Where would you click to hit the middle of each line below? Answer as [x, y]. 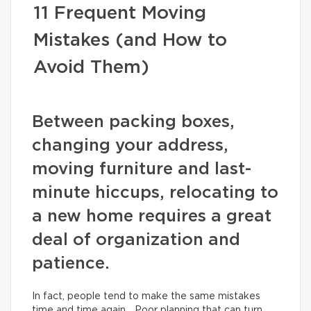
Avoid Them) [91, 67]
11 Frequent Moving [120, 13]
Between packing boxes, [133, 122]
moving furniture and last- [142, 169]
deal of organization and [136, 240]
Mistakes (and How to [130, 40]
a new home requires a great [152, 217]
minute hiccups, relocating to [155, 193]
